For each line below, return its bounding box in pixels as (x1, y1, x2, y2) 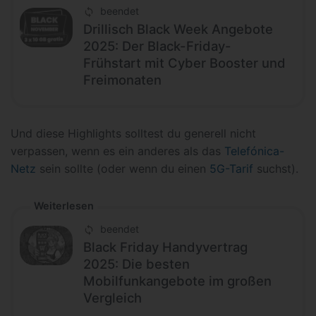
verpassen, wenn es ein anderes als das (11, 144, 224, 159)
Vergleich (83, 290, 142, 306)
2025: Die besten (83, 256, 190, 272)
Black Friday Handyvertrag (83, 239, 248, 255)
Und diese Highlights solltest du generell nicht (11, 126, 256, 141)
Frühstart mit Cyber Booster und (83, 55, 286, 71)
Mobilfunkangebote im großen (83, 273, 272, 289)
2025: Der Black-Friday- (83, 38, 231, 54)
